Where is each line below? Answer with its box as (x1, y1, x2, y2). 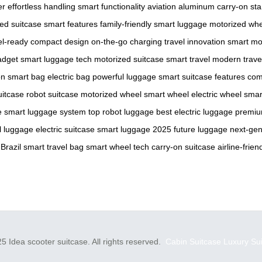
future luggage (174, 125, 227, 135)
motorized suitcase (94, 54, 164, 64)
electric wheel (191, 89, 242, 99)
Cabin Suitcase (166, 237, 221, 247)
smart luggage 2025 (97, 125, 171, 135)
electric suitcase (36, 125, 95, 135)
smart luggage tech (20, 54, 92, 64)
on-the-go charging (91, 37, 162, 47)
